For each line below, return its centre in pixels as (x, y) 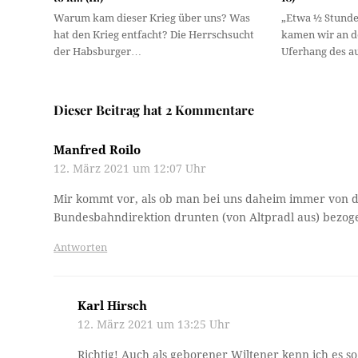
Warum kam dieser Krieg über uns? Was (152, 18)
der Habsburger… (98, 52)
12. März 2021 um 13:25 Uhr (154, 325)
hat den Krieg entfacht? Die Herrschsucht (154, 35)
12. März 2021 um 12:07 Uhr (130, 169)
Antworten (81, 248)
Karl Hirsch (113, 306)
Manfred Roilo (97, 151)
